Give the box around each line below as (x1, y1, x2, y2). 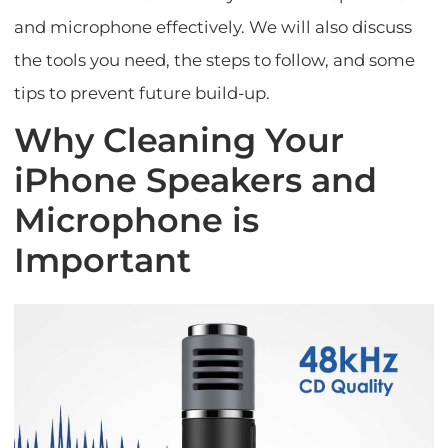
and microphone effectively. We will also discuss (14, 16, 413, 37)
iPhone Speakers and (14, 159, 378, 200)
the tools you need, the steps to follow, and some (14, 49, 416, 70)
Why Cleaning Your (14, 119, 345, 160)
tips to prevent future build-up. (14, 82, 271, 103)
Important (14, 239, 192, 280)
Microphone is (14, 199, 260, 240)
